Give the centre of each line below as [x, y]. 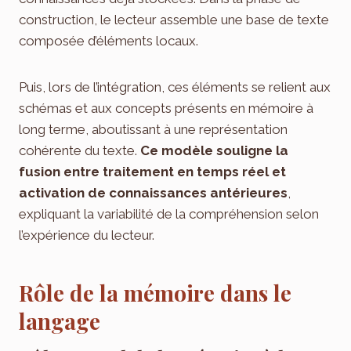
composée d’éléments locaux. [109, 40]
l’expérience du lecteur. [87, 235]
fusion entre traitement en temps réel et [152, 171]
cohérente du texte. [80, 150]
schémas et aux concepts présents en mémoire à [166, 108]
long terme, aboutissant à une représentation [153, 129]
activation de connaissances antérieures [153, 192]
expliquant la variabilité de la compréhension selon [169, 213]
